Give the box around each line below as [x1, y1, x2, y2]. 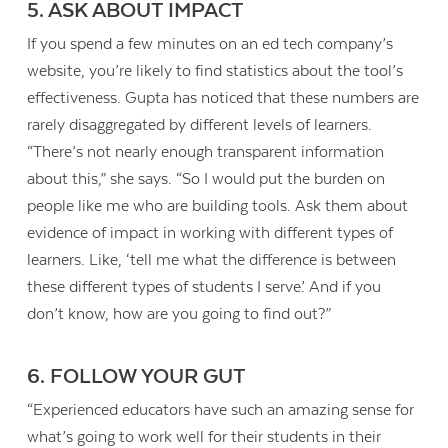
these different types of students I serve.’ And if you [27, 278, 382, 297]
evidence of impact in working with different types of [27, 224, 394, 243]
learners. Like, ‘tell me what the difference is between [27, 251, 397, 270]
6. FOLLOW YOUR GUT [27, 365, 247, 390]
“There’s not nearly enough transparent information [27, 143, 385, 162]
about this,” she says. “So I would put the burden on [27, 170, 386, 189]
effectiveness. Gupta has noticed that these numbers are [27, 89, 420, 108]
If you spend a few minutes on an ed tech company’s [27, 35, 394, 54]
